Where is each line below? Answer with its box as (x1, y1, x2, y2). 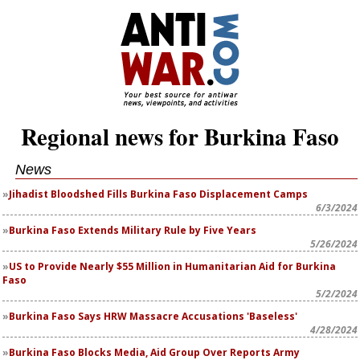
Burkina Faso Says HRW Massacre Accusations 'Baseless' (9, 309, 297, 323)
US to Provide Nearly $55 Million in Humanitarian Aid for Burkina (9, 260, 336, 273)
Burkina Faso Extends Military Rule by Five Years (9, 223, 256, 237)
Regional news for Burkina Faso (21, 120, 339, 153)
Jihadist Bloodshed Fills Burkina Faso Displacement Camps (9, 187, 308, 201)
